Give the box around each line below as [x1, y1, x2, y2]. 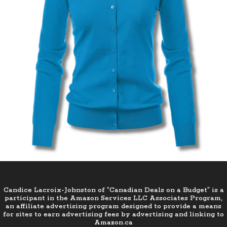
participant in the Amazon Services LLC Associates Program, [5, 194, 222, 203]
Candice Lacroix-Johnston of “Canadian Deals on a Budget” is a [3, 185, 224, 195]
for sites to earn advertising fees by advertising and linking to [3, 210, 224, 219]
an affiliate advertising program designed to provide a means [6, 202, 221, 211]
